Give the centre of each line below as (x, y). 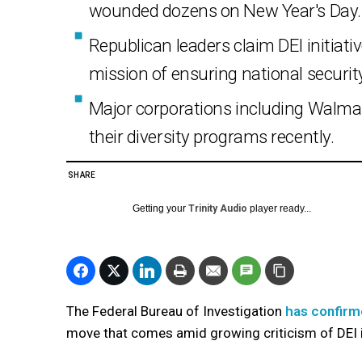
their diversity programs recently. (211, 137)
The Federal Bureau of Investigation (176, 311)
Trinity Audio (218, 209)
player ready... (279, 209)
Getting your (160, 209)
